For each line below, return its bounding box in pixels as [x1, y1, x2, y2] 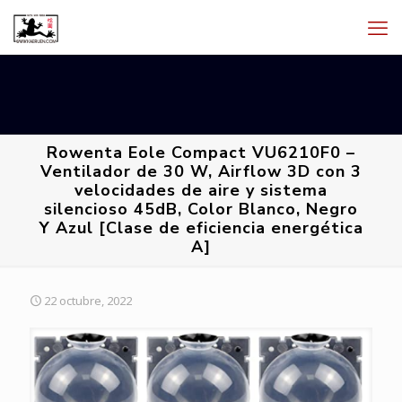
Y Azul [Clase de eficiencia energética [39, 217, 363, 239]
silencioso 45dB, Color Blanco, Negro [44, 198, 358, 220]
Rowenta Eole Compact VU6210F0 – [47, 142, 355, 163]
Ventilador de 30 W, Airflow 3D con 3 [40, 161, 362, 182]
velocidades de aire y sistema [74, 179, 328, 201]
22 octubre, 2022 [44, 293, 132, 309]
